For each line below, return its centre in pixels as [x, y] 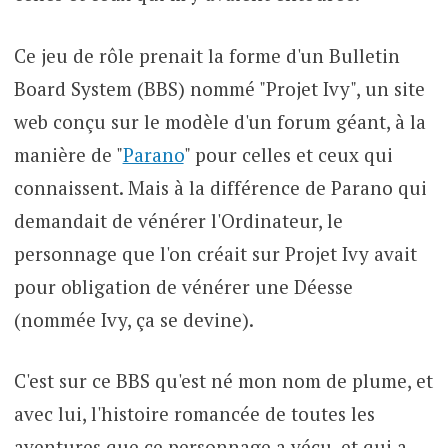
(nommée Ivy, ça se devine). [133, 319]
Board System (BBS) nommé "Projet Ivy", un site [219, 88]
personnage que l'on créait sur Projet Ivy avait [215, 253]
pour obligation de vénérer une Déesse [183, 286]
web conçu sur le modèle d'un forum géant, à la [219, 121]
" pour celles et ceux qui [288, 154]
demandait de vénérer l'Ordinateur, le [178, 220]
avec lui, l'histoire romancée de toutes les [194, 414]
